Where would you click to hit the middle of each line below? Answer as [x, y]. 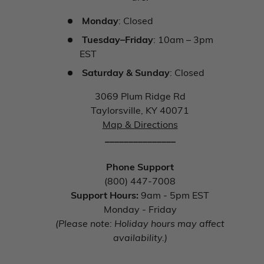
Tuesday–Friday [118, 39]
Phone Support [140, 167]
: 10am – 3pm [183, 39]
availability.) [140, 237]
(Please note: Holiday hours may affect [140, 223]
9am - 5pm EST [175, 195]
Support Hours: [106, 195]
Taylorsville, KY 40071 [140, 110]
